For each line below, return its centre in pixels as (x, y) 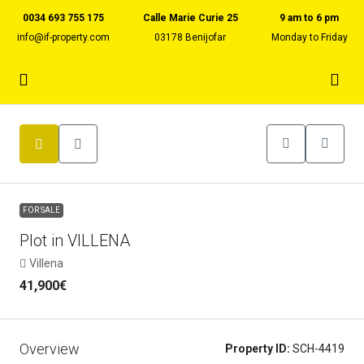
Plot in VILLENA (75, 240)
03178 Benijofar (190, 37)
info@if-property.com (63, 37)
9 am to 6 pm (309, 18)
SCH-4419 (317, 349)
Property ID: (258, 349)
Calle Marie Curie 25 (190, 18)
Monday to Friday (309, 37)
